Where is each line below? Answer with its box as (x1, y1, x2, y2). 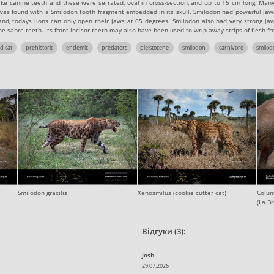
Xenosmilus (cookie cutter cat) (137, 188, 226, 198)
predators (101, 43, 127, 51)
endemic (66, 43, 89, 51)
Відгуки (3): (142, 226, 187, 237)
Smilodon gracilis (17, 188, 67, 198)
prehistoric (25, 43, 53, 51)
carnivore (218, 43, 243, 51)
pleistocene (140, 43, 169, 51)
